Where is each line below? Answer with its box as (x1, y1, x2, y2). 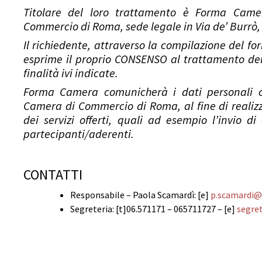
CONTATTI (23, 166, 82, 184)
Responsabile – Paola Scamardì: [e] (70, 189, 211, 201)
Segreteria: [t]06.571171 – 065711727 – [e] (70, 203, 237, 215)
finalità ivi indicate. (23, 65, 118, 81)
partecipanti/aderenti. (23, 126, 134, 142)
